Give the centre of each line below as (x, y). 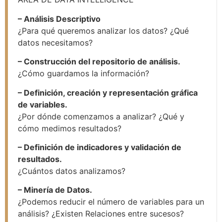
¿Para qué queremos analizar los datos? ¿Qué (103, 30)
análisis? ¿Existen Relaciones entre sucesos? (101, 214)
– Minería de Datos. (55, 190)
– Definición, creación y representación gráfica (108, 92)
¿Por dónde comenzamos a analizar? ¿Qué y (101, 116)
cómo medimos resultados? (70, 128)
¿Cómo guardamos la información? (83, 74)
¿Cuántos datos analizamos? (72, 171)
